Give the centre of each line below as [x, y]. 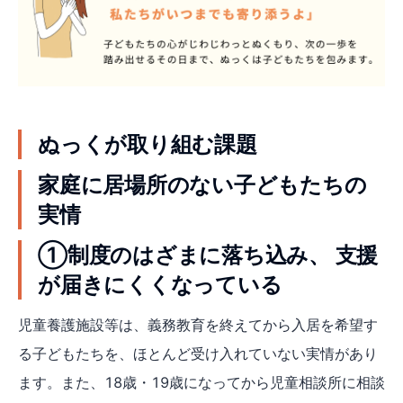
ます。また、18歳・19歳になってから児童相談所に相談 [201, 382]
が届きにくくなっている [160, 284]
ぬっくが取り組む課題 [148, 144]
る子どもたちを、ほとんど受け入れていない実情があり [198, 353]
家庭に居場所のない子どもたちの [202, 184]
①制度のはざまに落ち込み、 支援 [208, 255]
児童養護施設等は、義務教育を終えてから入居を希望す [198, 324]
